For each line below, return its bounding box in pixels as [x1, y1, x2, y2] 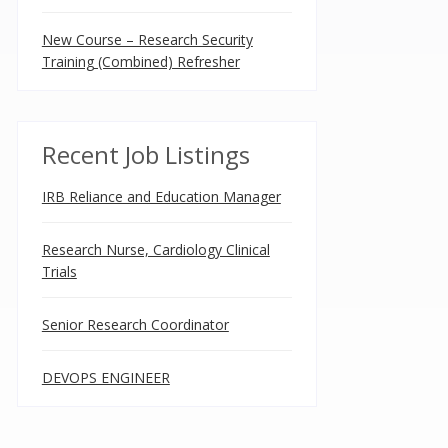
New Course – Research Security [41, 30, 253, 49]
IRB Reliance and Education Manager [41, 187, 281, 206]
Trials [41, 262, 77, 281]
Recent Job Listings [41, 138, 250, 171]
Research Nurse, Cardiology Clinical [41, 240, 270, 259]
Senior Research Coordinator [41, 315, 229, 334]
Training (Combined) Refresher [41, 52, 240, 71]
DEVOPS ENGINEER [41, 368, 170, 387]
